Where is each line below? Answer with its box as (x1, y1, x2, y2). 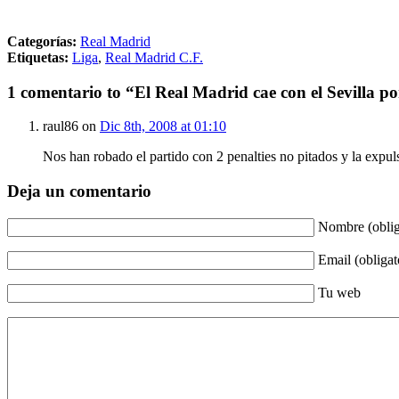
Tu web (318, 284, 361, 300)
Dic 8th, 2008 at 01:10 (100, 118, 226, 134)
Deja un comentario (7, 182, 151, 201)
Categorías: (7, 33, 77, 49)
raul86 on (43, 118, 100, 134)
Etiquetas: (7, 49, 69, 65)
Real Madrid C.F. (105, 49, 203, 65)
